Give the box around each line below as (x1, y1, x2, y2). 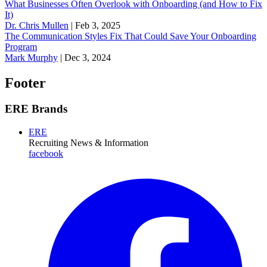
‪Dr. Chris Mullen (5, 20, 69, 30)
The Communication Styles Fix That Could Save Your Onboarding (5, 30, 256, 41)
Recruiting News (29, 138, 92, 148)
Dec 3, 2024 (64, 52, 111, 63)
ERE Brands (5, 103, 67, 116)
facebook (29, 148, 63, 159)
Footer (5, 74, 46, 91)
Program (5, 41, 37, 52)
